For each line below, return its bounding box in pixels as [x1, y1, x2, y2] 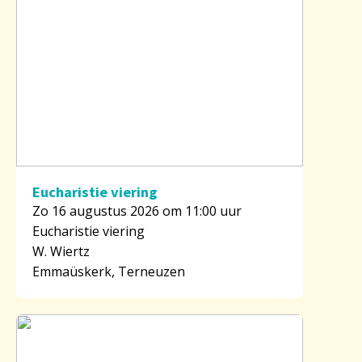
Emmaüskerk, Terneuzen [32, 262, 185, 280]
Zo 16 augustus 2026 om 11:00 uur [32, 201, 242, 220]
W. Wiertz [32, 242, 90, 260]
